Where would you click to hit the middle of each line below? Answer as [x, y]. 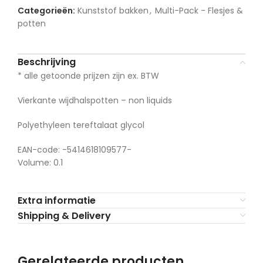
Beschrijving [47, 62]
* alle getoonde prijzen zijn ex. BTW [88, 76]
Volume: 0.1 [40, 163]
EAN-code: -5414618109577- [75, 150]
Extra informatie [57, 200]
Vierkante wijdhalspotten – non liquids [95, 100]
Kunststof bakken [113, 11]
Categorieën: [46, 11]
